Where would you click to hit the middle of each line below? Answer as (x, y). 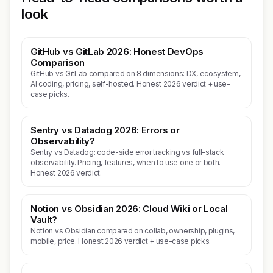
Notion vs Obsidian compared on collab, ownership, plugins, (133, 231)
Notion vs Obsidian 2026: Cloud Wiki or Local (129, 209)
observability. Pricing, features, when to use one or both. (126, 162)
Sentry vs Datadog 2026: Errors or (105, 130)
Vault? (44, 220)
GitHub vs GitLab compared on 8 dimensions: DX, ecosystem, (136, 73)
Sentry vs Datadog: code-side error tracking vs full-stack (127, 152)
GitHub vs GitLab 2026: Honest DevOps (117, 51)
